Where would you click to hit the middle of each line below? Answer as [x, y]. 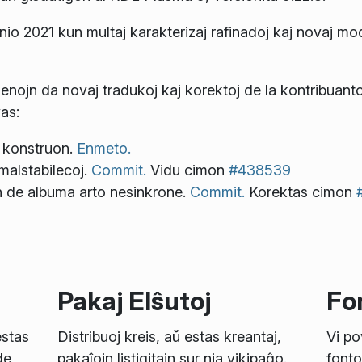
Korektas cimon [301, 192]
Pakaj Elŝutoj [134, 301]
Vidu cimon [187, 170]
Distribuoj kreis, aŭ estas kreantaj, [169, 337]
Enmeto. [104, 148]
